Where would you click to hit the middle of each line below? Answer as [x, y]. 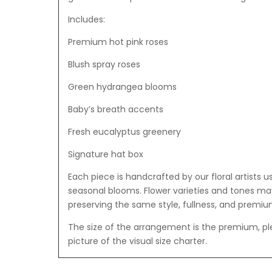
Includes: [86, 20]
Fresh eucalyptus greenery [124, 132]
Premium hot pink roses [118, 42]
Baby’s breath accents [115, 110]
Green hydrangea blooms [122, 87]
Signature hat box [105, 155]
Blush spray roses [104, 65]
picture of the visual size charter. [137, 241]
